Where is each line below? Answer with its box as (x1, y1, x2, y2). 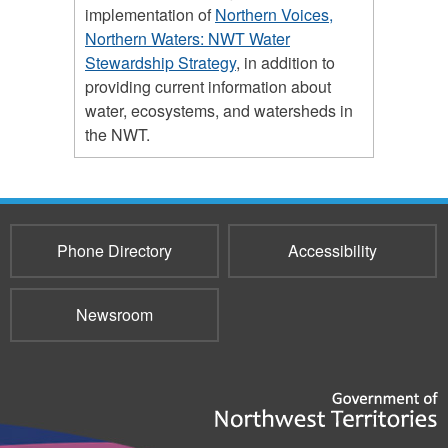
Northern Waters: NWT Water (85, 27, 290, 51)
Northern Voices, (215, 3, 333, 27)
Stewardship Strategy (85, 51, 236, 75)
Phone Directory (57, 239, 172, 263)
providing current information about (85, 75, 331, 99)
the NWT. (85, 123, 150, 147)
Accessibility (287, 239, 377, 263)
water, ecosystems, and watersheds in (85, 99, 353, 123)
